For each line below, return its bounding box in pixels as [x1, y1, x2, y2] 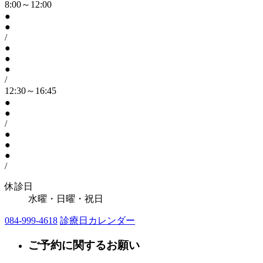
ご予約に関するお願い [28, 239, 140, 252]
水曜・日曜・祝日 [28, 193, 103, 204]
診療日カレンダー [60, 215, 135, 225]
